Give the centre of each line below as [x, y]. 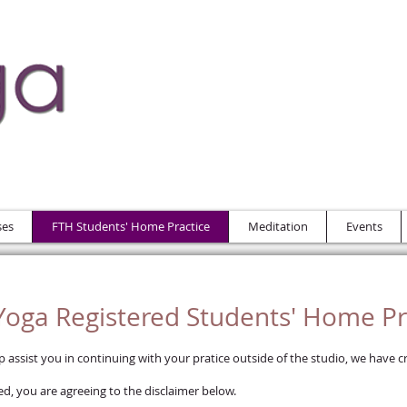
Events [364, 226]
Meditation [278, 226]
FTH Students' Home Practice [130, 226]
